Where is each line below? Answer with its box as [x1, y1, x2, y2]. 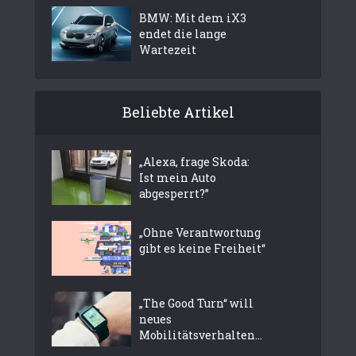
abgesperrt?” [139, 186, 209, 202]
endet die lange [139, 26, 226, 42]
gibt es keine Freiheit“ [139, 241, 265, 257]
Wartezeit [139, 42, 196, 58]
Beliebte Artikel [122, 103, 234, 122]
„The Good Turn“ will [139, 296, 253, 311]
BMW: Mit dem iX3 [139, 10, 246, 26]
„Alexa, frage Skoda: [139, 154, 250, 170]
